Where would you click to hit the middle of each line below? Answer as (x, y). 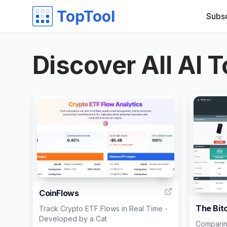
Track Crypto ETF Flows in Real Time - (103, 209)
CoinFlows (59, 193)
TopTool (86, 16)
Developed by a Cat (73, 219)
